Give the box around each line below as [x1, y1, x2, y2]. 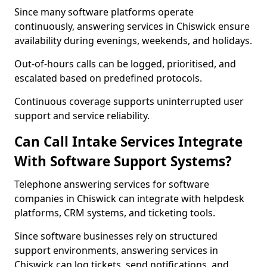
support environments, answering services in [14, 244, 218, 257]
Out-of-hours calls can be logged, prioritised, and [14, 57, 236, 70]
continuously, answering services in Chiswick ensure [14, 20, 250, 33]
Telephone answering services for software [14, 178, 209, 191]
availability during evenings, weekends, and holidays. [14, 34, 252, 47]
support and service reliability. [14, 109, 150, 122]
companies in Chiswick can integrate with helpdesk [14, 192, 244, 205]
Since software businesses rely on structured [14, 229, 218, 243]
